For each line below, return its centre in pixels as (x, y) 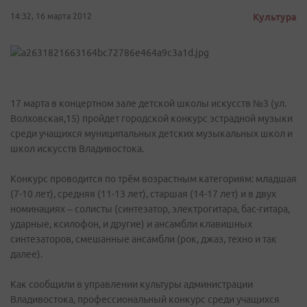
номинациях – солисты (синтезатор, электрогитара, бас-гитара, (150, 209)
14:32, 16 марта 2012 (51, 16)
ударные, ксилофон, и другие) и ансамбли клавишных (131, 224)
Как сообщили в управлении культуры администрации (132, 284)
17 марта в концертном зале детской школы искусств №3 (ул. (148, 103)
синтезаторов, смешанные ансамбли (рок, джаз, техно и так (144, 239)
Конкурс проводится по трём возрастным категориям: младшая (153, 179)
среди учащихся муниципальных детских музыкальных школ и (151, 134)
